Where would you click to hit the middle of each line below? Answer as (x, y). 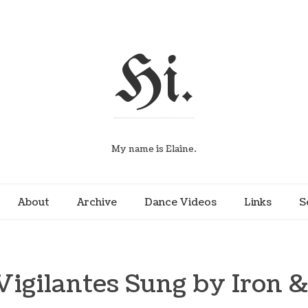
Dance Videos (180, 202)
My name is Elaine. (154, 149)
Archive (97, 202)
